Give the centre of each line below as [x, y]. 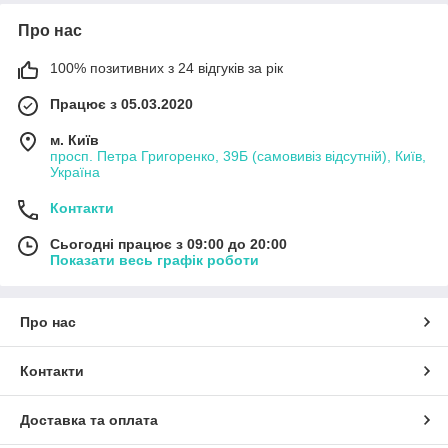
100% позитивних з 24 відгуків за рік [166, 67]
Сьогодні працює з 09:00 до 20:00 [168, 243]
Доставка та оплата [89, 419]
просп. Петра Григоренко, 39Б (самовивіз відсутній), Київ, [238, 155]
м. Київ [74, 139]
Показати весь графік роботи [154, 259]
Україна [75, 171]
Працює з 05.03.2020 [121, 103]
